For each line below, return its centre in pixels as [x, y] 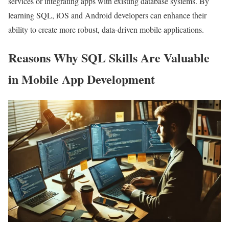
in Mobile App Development [82, 79]
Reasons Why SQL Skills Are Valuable [109, 58]
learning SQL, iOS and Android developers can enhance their [107, 15]
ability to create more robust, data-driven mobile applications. [106, 30]
